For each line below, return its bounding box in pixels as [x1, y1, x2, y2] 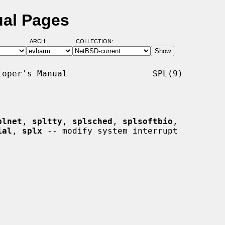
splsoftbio [123, 116, 173, 126]
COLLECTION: [75, 38, 113, 45]
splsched [72, 116, 113, 126]
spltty [32, 116, 62, 126]
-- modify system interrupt [42, 126, 178, 136]
